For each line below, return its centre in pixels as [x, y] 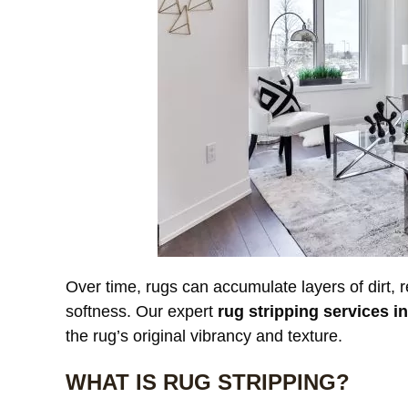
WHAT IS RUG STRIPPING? [208, 382]
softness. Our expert [142, 311]
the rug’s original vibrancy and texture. [204, 336]
